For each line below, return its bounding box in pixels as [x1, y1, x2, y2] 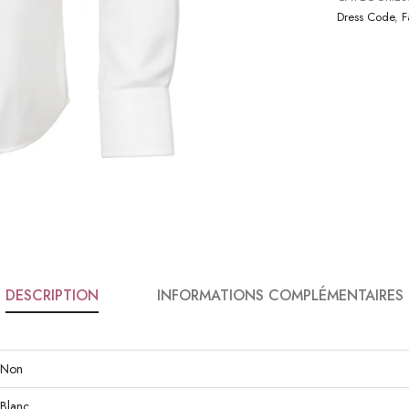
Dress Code [337, 7, 394, 26]
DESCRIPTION [5, 284, 99, 306]
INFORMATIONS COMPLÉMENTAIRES [157, 284, 404, 306]
